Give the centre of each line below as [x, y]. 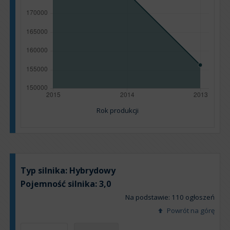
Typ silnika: [45, 170]
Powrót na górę [190, 210]
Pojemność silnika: [60, 184]
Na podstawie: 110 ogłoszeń [170, 197]
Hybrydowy [92, 170]
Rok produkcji [118, 110]
